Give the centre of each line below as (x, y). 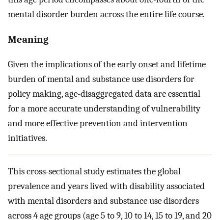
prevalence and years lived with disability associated (106, 186)
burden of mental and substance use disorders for (101, 79)
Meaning (28, 40)
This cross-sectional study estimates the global (94, 171)
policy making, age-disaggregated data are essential (104, 94)
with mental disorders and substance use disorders (103, 201)
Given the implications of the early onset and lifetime (107, 65)
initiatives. (27, 138)
